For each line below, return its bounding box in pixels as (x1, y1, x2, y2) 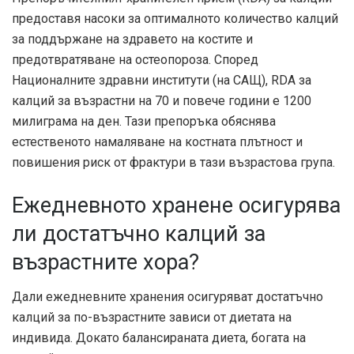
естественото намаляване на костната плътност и (12, 134, 303, 150)
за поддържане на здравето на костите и (12, 32, 253, 47)
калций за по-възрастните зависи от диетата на (12, 310, 292, 326)
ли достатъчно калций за (12, 220, 265, 247)
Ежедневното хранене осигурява (12, 192, 341, 218)
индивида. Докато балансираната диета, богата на (12, 330, 306, 346)
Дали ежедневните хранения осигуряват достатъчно (12, 289, 323, 305)
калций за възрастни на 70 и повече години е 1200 (12, 93, 311, 109)
